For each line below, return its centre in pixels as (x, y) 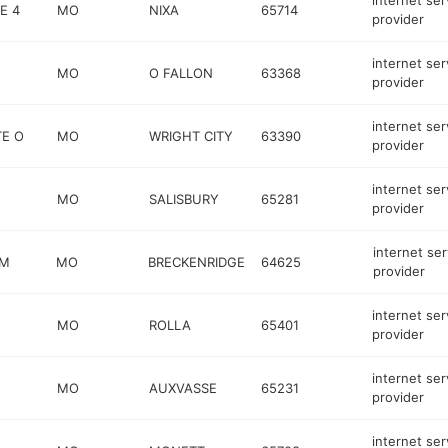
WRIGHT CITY (191, 135)
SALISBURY (184, 198)
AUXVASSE (183, 387)
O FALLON (181, 72)
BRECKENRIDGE (197, 261)
